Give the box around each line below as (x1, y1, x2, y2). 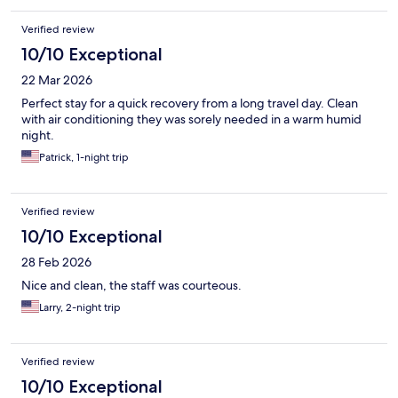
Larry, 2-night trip (39, 300, 121, 315)
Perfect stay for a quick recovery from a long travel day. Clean (21, 95, 358, 112)
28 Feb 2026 (21, 254, 92, 271)
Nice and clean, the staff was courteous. (21, 277, 242, 294)
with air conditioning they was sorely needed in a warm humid (21, 111, 362, 128)
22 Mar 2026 (21, 72, 92, 89)
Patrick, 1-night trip (39, 150, 129, 165)
